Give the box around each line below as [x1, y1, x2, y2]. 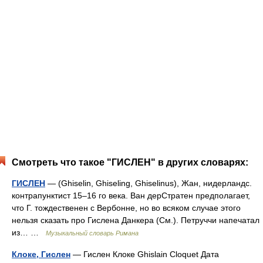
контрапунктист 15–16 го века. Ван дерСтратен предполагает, [12, 191, 250, 200]
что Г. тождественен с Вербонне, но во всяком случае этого [12, 203, 241, 213]
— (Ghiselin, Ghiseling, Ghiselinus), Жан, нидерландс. [45, 178, 252, 188]
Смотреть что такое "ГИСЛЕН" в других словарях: [12, 157, 248, 167]
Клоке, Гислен [12, 249, 70, 259]
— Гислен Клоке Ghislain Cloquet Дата [70, 249, 219, 259]
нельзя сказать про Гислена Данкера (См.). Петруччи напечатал [12, 215, 259, 225]
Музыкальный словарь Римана [46, 230, 139, 237]
